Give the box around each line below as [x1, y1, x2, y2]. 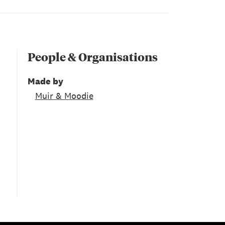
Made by [27, 75, 63, 87]
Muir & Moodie [35, 89, 93, 101]
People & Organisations [27, 49, 158, 65]
